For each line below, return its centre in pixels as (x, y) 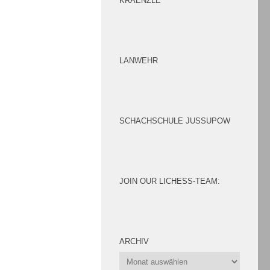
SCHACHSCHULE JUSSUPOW (175, 121)
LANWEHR (139, 61)
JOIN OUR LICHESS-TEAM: (170, 181)
